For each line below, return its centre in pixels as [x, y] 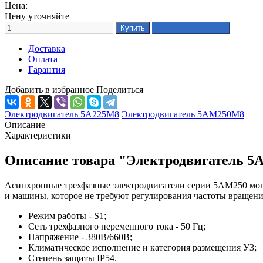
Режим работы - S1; [67, 215]
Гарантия [47, 69]
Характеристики [38, 135]
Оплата [43, 59]
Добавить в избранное [49, 89]
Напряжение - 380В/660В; [80, 237]
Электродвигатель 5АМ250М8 [183, 114]
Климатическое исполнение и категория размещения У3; [142, 247]
